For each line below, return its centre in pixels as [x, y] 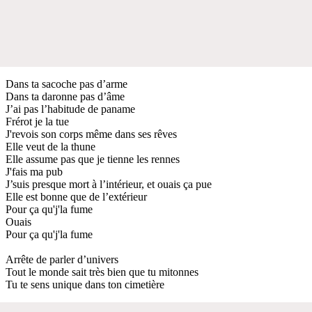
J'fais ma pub [34, 171]
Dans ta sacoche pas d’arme [67, 84]
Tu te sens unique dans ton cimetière [85, 284]
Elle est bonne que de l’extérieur [76, 196]
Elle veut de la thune [50, 146]
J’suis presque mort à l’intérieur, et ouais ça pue [109, 184]
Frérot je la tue [37, 121]
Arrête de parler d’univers [62, 259]
